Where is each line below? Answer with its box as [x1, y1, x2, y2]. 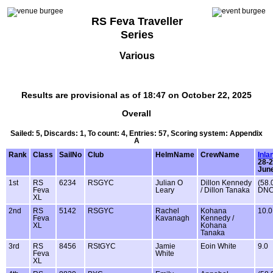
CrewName [200, 151, 239, 158]
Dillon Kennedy [200, 179, 252, 186]
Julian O [155, 179, 183, 186]
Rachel [155, 207, 179, 214]
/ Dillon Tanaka [200, 186, 250, 194]
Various [119, 49, 155, 61]
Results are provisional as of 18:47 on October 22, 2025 [21, 90, 252, 100]
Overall [122, 108, 151, 118]
